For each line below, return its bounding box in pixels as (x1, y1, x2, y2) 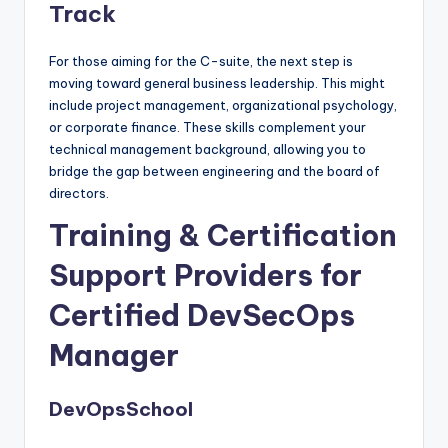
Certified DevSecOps (49, 296, 355, 334)
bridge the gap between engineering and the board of (49, 162, 380, 179)
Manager (49, 336, 179, 374)
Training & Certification (49, 216, 397, 254)
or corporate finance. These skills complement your (49, 118, 366, 135)
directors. (49, 184, 109, 201)
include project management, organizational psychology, (49, 96, 397, 113)
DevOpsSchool (49, 396, 193, 421)
